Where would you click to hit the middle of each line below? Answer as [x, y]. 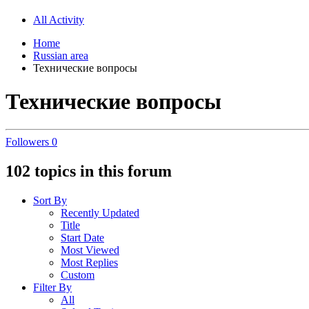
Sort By [50, 201]
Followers [27, 142]
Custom [78, 275]
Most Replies [89, 263]
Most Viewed [90, 250]
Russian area [61, 55]
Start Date [82, 238]
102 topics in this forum [89, 171]
